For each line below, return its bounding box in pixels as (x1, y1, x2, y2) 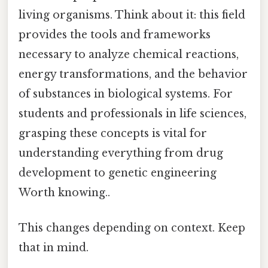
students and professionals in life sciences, (19, 107, 246, 121)
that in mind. (19, 241, 89, 255)
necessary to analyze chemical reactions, (19, 48, 239, 62)
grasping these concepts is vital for (19, 127, 207, 141)
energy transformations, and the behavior (19, 68, 248, 81)
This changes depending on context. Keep (19, 221, 245, 235)
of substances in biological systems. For (19, 87, 233, 101)
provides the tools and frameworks (19, 28, 211, 42)
